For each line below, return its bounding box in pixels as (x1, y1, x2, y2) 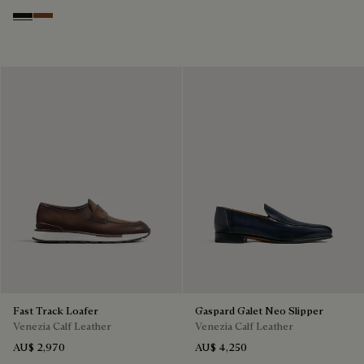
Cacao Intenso (32, 13, 112, 29)
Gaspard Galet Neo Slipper (195, 304, 323, 317)
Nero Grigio (12, 13, 80, 29)
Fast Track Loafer (13, 304, 98, 317)
